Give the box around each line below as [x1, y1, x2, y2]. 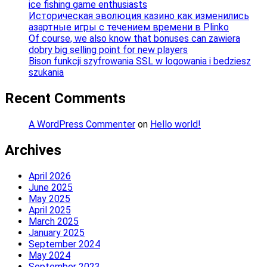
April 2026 [29, 170, 71, 182]
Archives [5, 141, 61, 159]
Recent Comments [5, 90, 126, 107]
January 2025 [29, 226, 85, 238]
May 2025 [29, 193, 70, 204]
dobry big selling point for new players [29, 44, 188, 56]
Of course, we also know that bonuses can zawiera [29, 33, 240, 45]
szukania [29, 67, 64, 79]
